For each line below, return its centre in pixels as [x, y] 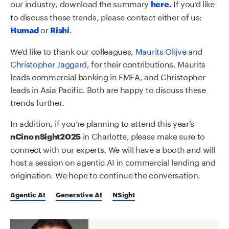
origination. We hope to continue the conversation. [105, 174]
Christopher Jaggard [49, 63]
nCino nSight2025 [45, 135]
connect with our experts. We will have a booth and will [113, 148]
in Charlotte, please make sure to [143, 135]
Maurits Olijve [161, 50]
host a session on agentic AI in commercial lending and [113, 161]
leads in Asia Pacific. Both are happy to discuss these [108, 88]
